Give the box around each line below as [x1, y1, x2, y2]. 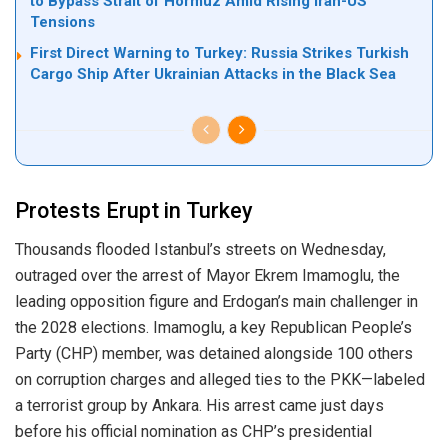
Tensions [30, 13, 95, 32]
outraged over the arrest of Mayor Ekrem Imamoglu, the [15, 265, 400, 285]
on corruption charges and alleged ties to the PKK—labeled [15, 369, 425, 389]
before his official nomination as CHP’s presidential [15, 421, 372, 441]
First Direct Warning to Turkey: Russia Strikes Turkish [30, 44, 409, 63]
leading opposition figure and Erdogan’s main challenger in [15, 291, 418, 311]
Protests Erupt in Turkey [15, 198, 253, 224]
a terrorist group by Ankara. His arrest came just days [15, 395, 384, 415]
